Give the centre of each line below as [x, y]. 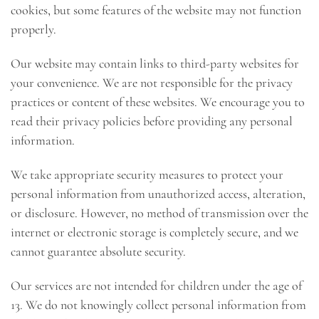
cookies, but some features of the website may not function [156, 10]
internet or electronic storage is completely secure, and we [155, 232]
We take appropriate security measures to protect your [147, 174]
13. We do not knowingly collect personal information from [158, 304]
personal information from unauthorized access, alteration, [158, 193]
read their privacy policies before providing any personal [152, 121]
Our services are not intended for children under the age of [156, 285]
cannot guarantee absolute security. [98, 251]
